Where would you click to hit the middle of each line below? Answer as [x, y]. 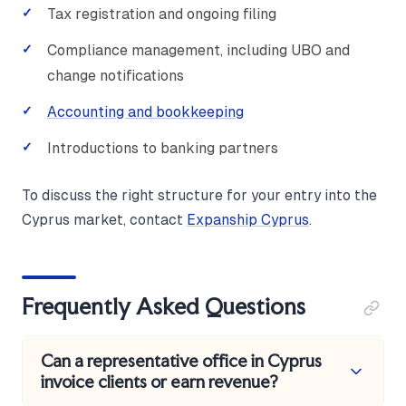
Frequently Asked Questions [164, 306]
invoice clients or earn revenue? [159, 382]
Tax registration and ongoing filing [162, 14]
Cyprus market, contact [104, 219]
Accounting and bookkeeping [145, 111]
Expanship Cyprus [248, 219]
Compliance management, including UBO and [198, 50]
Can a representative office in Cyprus [181, 361]
